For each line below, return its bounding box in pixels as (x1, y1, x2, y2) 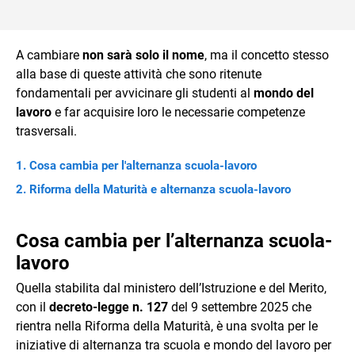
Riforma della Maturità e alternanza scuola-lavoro (29, 181, 291, 197)
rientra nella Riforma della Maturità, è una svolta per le (16, 318, 318, 334)
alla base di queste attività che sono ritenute (16, 66, 261, 82)
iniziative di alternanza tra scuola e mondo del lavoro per (16, 337, 331, 353)
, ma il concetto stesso (204, 47, 329, 63)
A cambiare (16, 47, 82, 63)
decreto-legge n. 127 (46, 299, 168, 315)
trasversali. (16, 123, 77, 139)
